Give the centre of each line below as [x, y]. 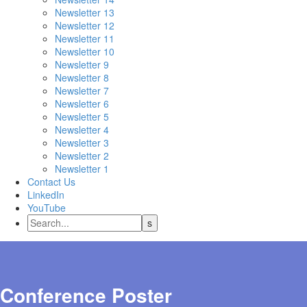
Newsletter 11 [85, 38]
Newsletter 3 [82, 143]
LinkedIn [46, 195]
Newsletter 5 [82, 116]
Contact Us [51, 182]
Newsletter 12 [85, 25]
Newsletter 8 [82, 77]
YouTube [47, 208]
